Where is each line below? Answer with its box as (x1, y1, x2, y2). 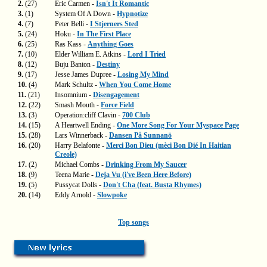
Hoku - (55, 30, 77, 38)
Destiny (97, 60, 120, 69)
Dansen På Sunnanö (109, 131, 172, 139)
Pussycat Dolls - (55, 181, 103, 189)
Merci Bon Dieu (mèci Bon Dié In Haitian (106, 141, 231, 150)
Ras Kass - (55, 40, 88, 48)
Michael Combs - (55, 160, 105, 169)
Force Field (101, 101, 134, 109)
